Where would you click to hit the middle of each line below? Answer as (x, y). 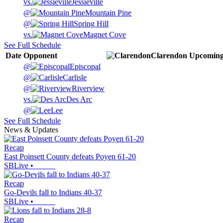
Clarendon (169, 55)
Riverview (88, 88)
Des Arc (79, 99)
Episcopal (85, 66)
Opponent (40, 55)
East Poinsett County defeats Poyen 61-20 (70, 156)
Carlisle (75, 77)
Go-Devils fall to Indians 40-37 (53, 192)
